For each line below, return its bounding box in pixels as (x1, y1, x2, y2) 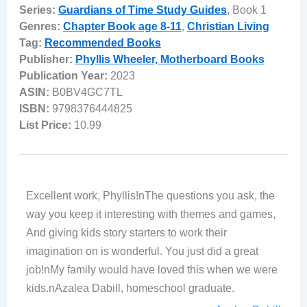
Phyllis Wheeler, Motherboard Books (75, 53, 265, 65)
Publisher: (19, 53, 73, 65)
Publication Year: (19, 69, 108, 82)
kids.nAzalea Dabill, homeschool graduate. (25, 282, 234, 294)
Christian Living (186, 20, 269, 32)
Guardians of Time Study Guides (58, 3, 227, 16)
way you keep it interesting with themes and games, (25, 208, 275, 220)
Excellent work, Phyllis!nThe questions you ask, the (25, 189, 275, 201)
